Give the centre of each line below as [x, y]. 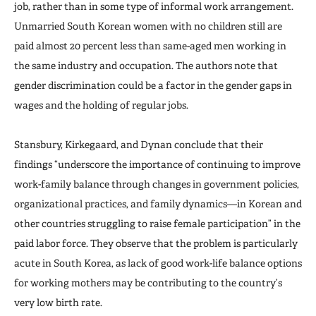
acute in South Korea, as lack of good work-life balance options [158, 263]
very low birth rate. [59, 303]
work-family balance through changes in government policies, [157, 184]
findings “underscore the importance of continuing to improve [157, 164]
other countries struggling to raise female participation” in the [157, 224]
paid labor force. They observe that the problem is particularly [156, 243]
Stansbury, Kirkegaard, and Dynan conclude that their [139, 145]
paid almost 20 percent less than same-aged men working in [150, 46]
